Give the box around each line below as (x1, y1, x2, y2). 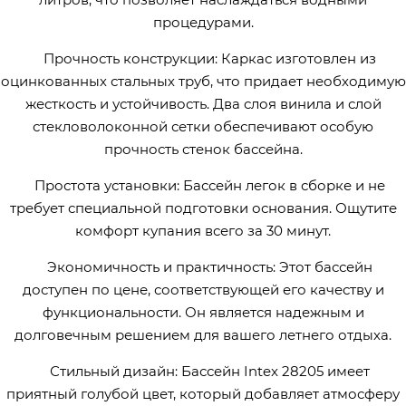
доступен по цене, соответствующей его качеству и (22, 281, 384, 299)
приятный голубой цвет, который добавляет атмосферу (6, 385, 400, 403)
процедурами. (152, 14, 254, 32)
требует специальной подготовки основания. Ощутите (9, 199, 397, 217)
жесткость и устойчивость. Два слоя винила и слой (24, 95, 382, 113)
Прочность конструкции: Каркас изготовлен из (43, 50, 376, 68)
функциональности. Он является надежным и (42, 304, 364, 322)
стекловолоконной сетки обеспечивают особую (33, 118, 373, 136)
